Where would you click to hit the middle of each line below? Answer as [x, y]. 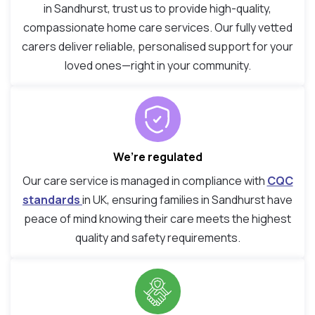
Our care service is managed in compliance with [144, 181]
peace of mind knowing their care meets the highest [157, 219]
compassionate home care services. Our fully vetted [157, 28]
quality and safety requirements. [157, 238]
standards [52, 200]
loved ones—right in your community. [157, 66]
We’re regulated [157, 157]
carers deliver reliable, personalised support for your [157, 47]
